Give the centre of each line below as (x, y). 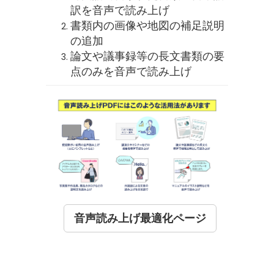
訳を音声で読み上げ (120, 10)
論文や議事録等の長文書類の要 (147, 56)
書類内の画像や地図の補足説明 (147, 25)
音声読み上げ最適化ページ (140, 218)
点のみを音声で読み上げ (131, 71)
